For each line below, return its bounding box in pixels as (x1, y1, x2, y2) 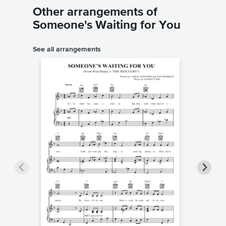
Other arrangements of (33, 6, 157, 19)
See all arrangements (33, 45, 101, 53)
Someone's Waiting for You (33, 19, 181, 32)
